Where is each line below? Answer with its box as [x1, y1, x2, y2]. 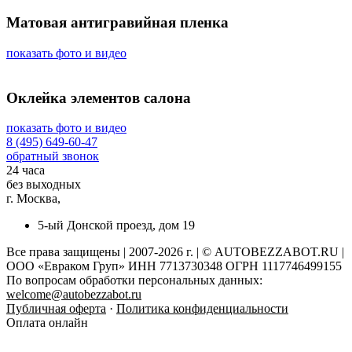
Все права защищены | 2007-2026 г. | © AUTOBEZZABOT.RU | [6, 245, 344, 259]
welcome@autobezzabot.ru [6, 288, 141, 302]
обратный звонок [6, 149, 99, 163]
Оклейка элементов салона [6, 89, 191, 106]
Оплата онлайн [6, 316, 88, 330]
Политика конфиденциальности [116, 302, 288, 316]
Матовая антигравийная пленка [6, 14, 229, 31]
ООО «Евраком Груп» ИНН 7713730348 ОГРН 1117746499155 [6, 259, 342, 273]
